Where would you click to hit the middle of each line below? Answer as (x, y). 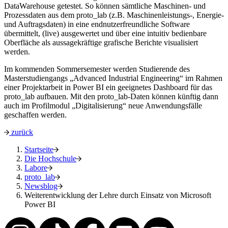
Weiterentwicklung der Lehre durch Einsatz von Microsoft (118, 195)
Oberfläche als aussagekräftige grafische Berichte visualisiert (101, 43)
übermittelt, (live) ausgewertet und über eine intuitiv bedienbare (105, 34)
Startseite (39, 150)
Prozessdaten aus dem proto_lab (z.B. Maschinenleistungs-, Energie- (114, 15)
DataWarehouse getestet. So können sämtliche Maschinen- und (105, 6)
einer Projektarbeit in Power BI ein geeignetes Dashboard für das (108, 88)
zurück (21, 132)
